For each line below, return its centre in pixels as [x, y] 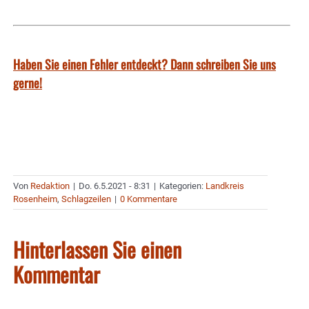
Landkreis [225, 186]
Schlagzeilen [86, 199]
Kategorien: [182, 186]
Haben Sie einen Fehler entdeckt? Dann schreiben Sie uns [144, 64]
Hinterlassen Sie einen [97, 250]
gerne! [28, 83]
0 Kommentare [149, 199]
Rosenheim [35, 199]
